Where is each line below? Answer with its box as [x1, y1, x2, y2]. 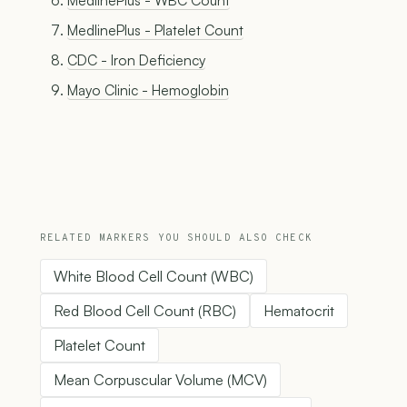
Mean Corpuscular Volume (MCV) [54, 371, 267, 390]
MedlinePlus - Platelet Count [67, 21, 243, 40]
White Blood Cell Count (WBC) [54, 267, 253, 286]
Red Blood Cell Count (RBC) [54, 302, 236, 321]
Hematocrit [263, 302, 334, 321]
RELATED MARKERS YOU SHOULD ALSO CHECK [40, 232, 313, 245]
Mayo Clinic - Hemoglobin [67, 81, 229, 100]
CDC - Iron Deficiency [67, 51, 205, 70]
